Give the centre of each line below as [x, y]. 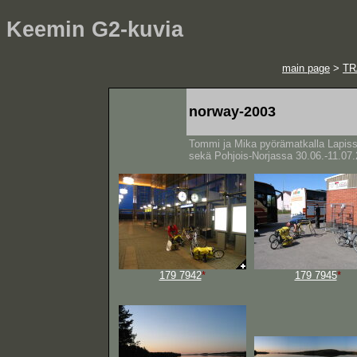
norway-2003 [232, 111]
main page [306, 68]
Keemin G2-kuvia [95, 30]
